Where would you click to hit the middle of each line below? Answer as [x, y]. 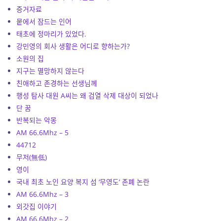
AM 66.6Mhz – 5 [43, 132]
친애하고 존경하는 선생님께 [57, 83]
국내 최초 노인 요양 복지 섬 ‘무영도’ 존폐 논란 [83, 182]
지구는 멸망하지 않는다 [51, 71]
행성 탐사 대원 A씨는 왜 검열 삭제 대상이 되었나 [88, 95]
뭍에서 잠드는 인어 [44, 21]
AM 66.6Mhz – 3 [43, 194]
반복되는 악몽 [37, 120]
